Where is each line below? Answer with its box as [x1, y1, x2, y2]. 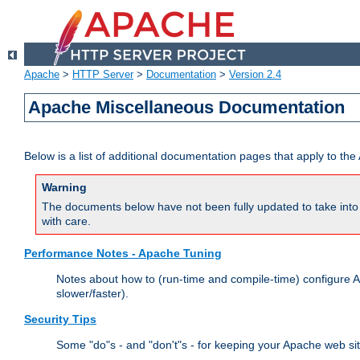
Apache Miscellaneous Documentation [28, 97, 346, 118]
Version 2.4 [229, 68, 281, 81]
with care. [42, 215, 91, 228]
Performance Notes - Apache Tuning [24, 247, 222, 260]
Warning [42, 181, 87, 194]
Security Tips [24, 313, 96, 326]
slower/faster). [56, 287, 129, 301]
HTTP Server [72, 68, 133, 81]
